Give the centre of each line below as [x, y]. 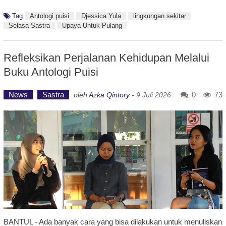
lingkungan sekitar [159, 16]
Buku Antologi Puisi [51, 72]
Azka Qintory [109, 95]
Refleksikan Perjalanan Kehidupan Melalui [106, 58]
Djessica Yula [101, 16]
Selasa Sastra [29, 25]
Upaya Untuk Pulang [92, 25]
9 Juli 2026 [153, 95]
